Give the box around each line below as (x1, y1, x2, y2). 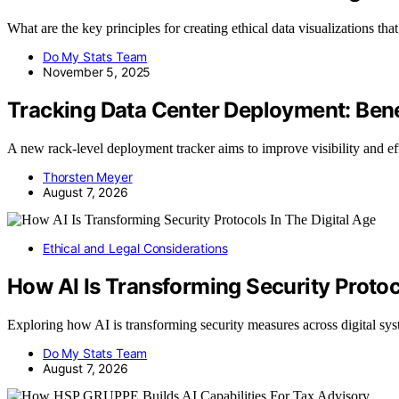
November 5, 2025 (43, 63, 151, 79)
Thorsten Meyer (43, 168, 133, 184)
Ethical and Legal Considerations (43, 240, 228, 256)
